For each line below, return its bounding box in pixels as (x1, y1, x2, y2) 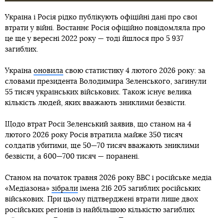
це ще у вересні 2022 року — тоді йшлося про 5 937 (5, 35, 183, 43)
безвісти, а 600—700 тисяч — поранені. (5, 153, 140, 161)
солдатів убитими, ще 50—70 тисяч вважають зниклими (5, 142, 199, 150)
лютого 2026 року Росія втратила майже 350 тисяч (5, 131, 182, 139)
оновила (34, 67, 63, 75)
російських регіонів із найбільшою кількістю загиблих (5, 206, 195, 214)
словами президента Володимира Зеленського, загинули (5, 78, 206, 86)
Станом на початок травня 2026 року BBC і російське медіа (5, 174, 212, 182)
